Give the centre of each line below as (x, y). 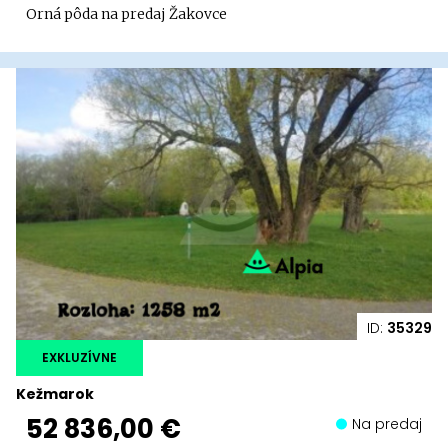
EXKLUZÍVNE (79, 358)
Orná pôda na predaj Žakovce (126, 14)
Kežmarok (55, 394)
